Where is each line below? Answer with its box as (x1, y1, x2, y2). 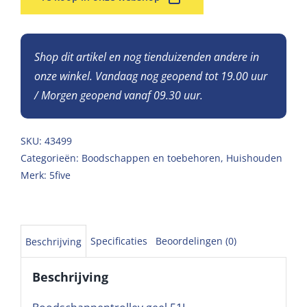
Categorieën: (21, 151, 82, 164)
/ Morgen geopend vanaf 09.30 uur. (34, 87, 203, 103)
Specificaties (90, 234, 147, 247)
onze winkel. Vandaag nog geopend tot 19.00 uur (34, 68, 267, 84)
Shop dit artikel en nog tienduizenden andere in (34, 49, 259, 64)
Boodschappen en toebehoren (82, 151, 221, 164)
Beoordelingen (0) (156, 234, 236, 247)
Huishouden (226, 151, 282, 164)
